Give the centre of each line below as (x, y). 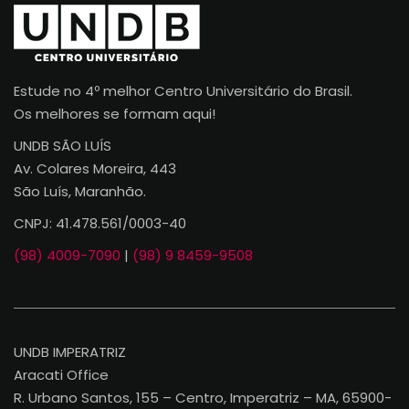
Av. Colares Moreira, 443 (95, 169)
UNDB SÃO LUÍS (63, 146)
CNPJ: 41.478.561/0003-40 (100, 224)
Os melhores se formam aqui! (115, 114)
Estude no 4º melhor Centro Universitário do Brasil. (183, 91)
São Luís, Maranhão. (80, 192)
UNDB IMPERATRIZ (70, 352)
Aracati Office (61, 375)
